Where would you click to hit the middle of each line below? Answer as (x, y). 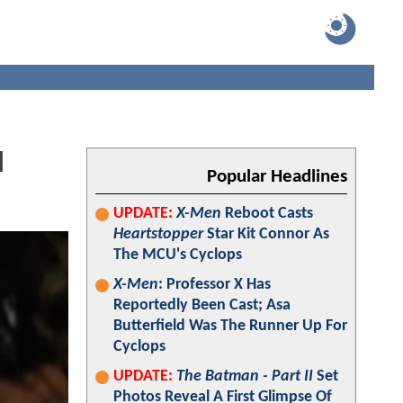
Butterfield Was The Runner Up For (230, 326)
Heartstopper (158, 234)
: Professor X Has (215, 285)
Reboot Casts (267, 214)
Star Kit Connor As (266, 234)
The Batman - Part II (245, 376)
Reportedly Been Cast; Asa (202, 305)
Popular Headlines (277, 177)
